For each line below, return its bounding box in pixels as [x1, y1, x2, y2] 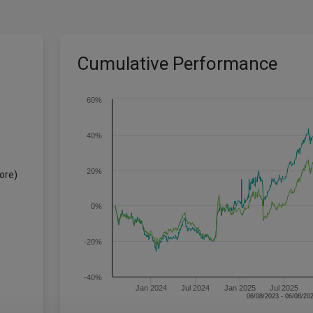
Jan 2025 [224, 284, 256, 292]
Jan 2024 [135, 284, 167, 292]
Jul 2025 [270, 284, 299, 292]
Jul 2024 [181, 284, 210, 292]
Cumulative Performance [77, 53, 277, 74]
